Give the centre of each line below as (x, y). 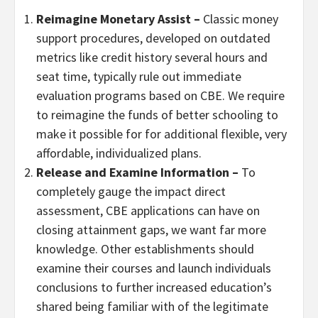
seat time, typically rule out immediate (139, 76)
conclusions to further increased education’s (154, 287)
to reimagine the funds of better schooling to (157, 114)
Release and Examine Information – (139, 172)
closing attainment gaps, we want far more (151, 229)
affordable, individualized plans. (119, 153)
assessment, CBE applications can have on (148, 210)
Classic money (241, 18)
